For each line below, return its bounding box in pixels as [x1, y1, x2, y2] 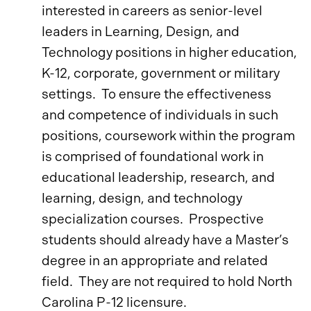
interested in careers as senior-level [42, 3, 262, 19]
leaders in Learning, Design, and [42, 24, 239, 40]
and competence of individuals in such [42, 107, 278, 123]
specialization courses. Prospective [42, 211, 264, 227]
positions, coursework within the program [42, 128, 295, 144]
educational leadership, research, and [42, 169, 275, 185]
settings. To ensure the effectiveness [42, 86, 271, 102]
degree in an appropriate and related [42, 253, 268, 269]
